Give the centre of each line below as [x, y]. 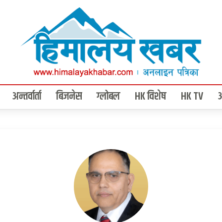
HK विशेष [150, 97]
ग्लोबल [108, 97]
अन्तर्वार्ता [27, 97]
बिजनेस [69, 97]
